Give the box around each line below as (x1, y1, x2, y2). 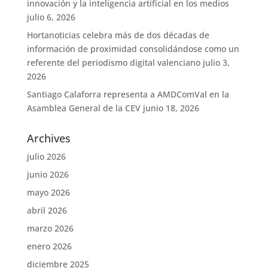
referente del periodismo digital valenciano (26, 57, 200, 68)
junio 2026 (26, 169, 69, 180)
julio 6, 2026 (26, 11, 75, 23)
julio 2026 (26, 151, 66, 162)
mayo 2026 (26, 187, 70, 198)
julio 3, (202, 57, 230, 68)
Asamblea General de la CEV (26, 102, 141, 114)
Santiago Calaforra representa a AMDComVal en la (26, 89, 229, 100)
